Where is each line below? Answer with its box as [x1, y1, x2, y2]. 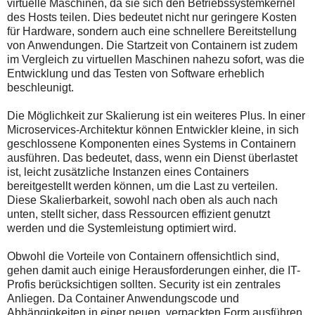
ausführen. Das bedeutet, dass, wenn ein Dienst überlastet [7, 151, 297, 164]
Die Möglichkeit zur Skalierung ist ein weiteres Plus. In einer [7, 109, 305, 122]
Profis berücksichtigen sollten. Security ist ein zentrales [7, 278, 281, 290]
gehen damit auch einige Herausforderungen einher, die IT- [7, 264, 300, 276]
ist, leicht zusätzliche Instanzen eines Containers [7, 165, 249, 178]
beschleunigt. [7, 81, 74, 94]
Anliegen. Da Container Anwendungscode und [7, 292, 239, 304]
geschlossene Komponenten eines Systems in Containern [7, 137, 296, 150]
